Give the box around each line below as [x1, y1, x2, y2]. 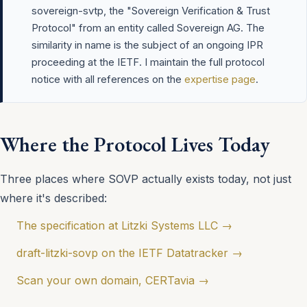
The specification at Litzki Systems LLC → [16, 219, 232, 233]
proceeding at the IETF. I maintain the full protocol [32, 56, 265, 69]
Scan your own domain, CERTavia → [16, 273, 209, 288]
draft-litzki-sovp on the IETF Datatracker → [16, 246, 243, 260]
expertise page [184, 73, 256, 86]
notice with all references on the [32, 73, 184, 86]
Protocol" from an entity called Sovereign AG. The [32, 22, 265, 35]
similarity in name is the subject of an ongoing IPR [32, 39, 263, 52]
